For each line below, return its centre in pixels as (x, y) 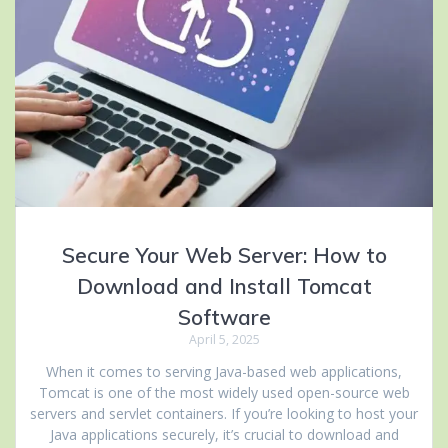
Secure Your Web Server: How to (224, 255)
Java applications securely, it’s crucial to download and (224, 435)
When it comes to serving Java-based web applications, (224, 372)
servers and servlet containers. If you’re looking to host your (224, 414)
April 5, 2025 (224, 340)
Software (224, 317)
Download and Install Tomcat (224, 286)
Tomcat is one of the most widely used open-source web (224, 393)
